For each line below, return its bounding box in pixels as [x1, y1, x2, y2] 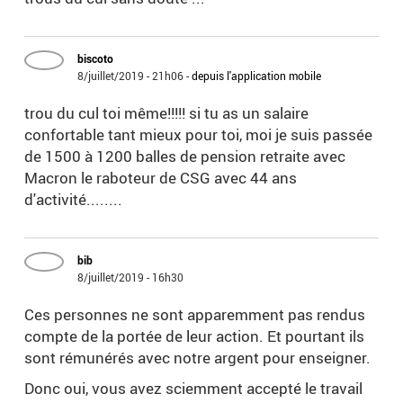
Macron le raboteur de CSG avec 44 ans [24, 167, 298, 189]
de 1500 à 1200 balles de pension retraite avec [24, 146, 346, 167]
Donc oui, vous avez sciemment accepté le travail [24, 378, 363, 399]
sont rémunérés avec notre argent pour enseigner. [24, 347, 372, 369]
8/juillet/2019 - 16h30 [77, 270, 184, 285]
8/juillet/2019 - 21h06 [77, 68, 184, 84]
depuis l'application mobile [192, 68, 322, 84]
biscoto [77, 51, 114, 67]
